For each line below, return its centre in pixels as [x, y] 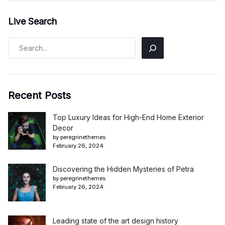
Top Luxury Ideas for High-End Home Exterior [128, 118]
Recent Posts [39, 96]
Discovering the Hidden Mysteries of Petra [123, 169]
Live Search [32, 22]
